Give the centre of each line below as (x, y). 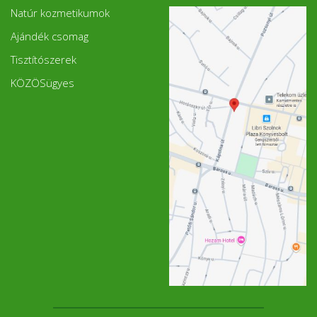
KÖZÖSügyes (42, 83)
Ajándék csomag (50, 36)
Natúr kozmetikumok (60, 13)
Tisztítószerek (44, 59)
